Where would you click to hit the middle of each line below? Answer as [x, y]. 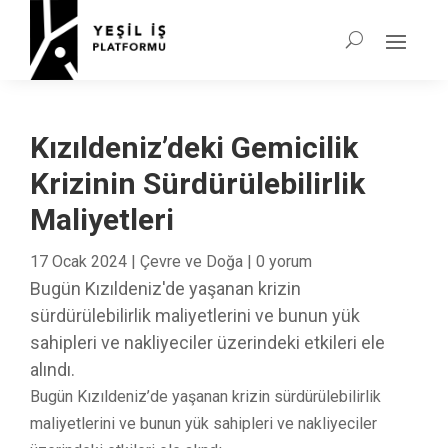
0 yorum [284, 261]
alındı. [52, 369]
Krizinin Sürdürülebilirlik [197, 183]
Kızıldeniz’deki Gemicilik [194, 147]
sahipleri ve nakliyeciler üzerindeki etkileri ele [207, 342]
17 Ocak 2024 [78, 261]
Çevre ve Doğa [191, 261]
